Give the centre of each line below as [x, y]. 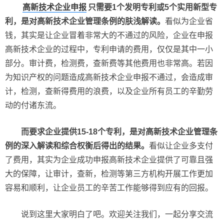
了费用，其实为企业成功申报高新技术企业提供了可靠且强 [109, 160]
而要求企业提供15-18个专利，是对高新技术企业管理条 [119, 132]
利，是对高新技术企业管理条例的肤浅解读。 [85, 21]
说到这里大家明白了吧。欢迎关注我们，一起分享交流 [117, 214]
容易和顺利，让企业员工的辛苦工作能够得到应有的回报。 [109, 188]
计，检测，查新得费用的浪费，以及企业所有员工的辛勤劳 [109, 91]
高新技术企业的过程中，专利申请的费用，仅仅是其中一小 [109, 49]
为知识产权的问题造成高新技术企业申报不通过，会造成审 [109, 77]
